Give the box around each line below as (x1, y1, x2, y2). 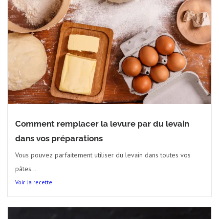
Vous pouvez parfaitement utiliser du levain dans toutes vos (15, 150, 191, 159)
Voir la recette (15, 178, 52, 186)
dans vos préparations (15, 133, 103, 143)
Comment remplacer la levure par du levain (15, 118, 189, 129)
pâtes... (15, 164, 37, 173)
